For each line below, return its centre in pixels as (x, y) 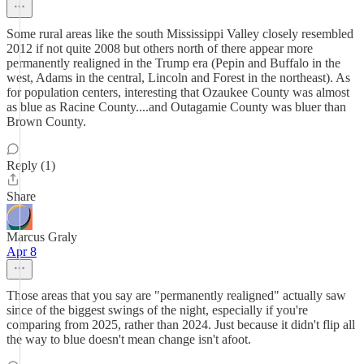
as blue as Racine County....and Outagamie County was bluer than (176, 107)
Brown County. (46, 121)
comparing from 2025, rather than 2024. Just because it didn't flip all (181, 325)
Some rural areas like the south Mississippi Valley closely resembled (180, 34)
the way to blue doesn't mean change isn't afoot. (129, 339)
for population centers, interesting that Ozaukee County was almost (178, 92)
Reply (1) (31, 165)
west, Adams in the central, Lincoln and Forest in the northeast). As (178, 78)
